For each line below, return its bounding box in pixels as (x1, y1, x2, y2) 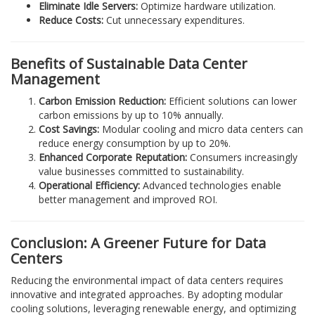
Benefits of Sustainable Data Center (11, 53, 247, 73)
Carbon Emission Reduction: (39, 94, 166, 108)
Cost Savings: (39, 122, 99, 136)
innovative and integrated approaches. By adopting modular (11, 287, 283, 301)
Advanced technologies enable (140, 178, 281, 192)
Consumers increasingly (187, 150, 297, 164)
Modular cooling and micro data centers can (99, 122, 303, 136)
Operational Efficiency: (39, 178, 140, 192)
